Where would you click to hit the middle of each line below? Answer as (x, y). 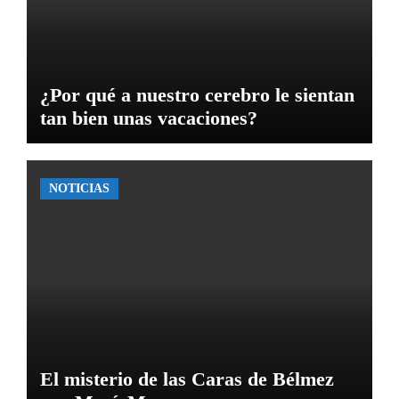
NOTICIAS (79, 189)
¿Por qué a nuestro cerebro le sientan (197, 94)
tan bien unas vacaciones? (148, 118)
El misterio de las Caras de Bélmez (187, 379)
